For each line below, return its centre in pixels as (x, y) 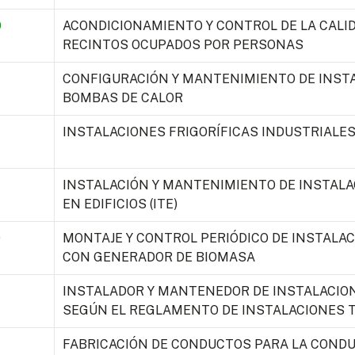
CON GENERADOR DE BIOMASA (158, 258)
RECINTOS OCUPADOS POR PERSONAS (183, 45)
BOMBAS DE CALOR (122, 98)
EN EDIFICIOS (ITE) (120, 204)
